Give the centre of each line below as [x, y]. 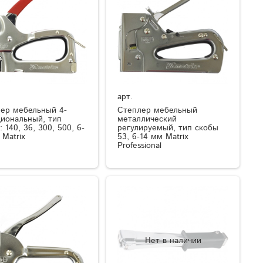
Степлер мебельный [158, 110]
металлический [147, 119]
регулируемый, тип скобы [168, 128]
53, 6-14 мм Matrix [153, 136]
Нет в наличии [173, 240]
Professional [140, 145]
